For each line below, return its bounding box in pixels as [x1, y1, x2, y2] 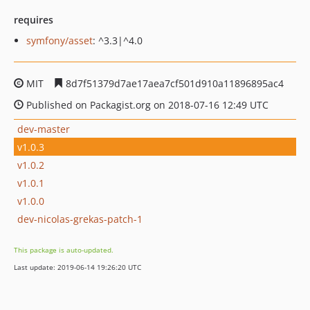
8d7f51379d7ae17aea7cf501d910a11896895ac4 [63, 77, 284, 90]
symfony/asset [26, 34, 93, 47]
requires [14, 13, 53, 26]
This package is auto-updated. [14, 245, 113, 255]
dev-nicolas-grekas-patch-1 [17, 212, 143, 226]
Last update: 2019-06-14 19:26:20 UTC [14, 262, 141, 272]
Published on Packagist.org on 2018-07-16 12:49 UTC [24, 98, 268, 111]
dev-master [17, 122, 70, 136]
